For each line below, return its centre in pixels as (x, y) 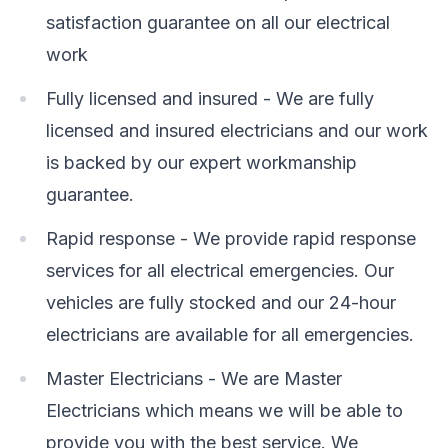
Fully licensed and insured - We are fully (210, 98)
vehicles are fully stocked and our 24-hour (221, 302)
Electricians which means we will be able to (224, 410)
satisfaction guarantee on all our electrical (218, 22)
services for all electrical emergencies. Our (220, 270)
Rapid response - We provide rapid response (231, 238)
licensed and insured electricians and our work (237, 130)
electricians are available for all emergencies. (230, 334)
